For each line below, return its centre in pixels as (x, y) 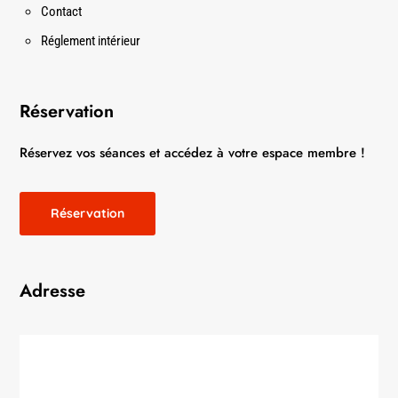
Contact (62, 12)
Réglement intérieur (91, 41)
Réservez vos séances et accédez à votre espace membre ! (193, 153)
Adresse (53, 291)
